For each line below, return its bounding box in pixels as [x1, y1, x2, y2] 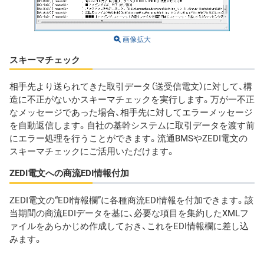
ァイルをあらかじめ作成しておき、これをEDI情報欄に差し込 [9, 219, 249, 232]
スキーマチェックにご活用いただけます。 [9, 144, 175, 158]
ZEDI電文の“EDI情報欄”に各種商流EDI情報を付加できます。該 [9, 193, 253, 206]
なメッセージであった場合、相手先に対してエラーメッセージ [9, 105, 253, 119]
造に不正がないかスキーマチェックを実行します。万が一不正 [9, 93, 255, 106]
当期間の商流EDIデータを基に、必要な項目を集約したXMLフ [9, 206, 249, 219]
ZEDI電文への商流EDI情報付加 [9, 166, 129, 180]
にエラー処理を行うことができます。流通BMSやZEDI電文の [9, 131, 247, 145]
